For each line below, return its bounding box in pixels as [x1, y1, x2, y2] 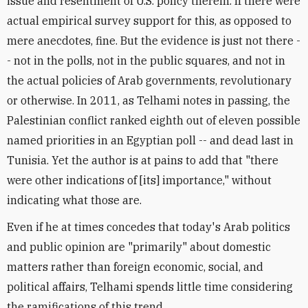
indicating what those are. [7, 193, 142, 207]
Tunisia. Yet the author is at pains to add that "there [7, 153, 278, 167]
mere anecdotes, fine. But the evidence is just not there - [7, 34, 300, 47]
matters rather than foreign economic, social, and [7, 260, 263, 274]
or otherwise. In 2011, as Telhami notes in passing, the [7, 93, 290, 107]
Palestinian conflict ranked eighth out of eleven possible [7, 113, 300, 127]
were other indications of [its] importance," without [7, 173, 272, 187]
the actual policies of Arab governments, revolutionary [7, 74, 291, 87]
